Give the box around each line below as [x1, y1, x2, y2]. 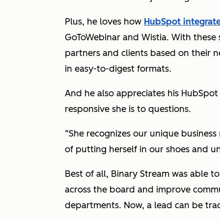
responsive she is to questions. [65, 104, 193, 114]
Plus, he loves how [65, 16, 144, 27]
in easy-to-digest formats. [65, 63, 171, 74]
